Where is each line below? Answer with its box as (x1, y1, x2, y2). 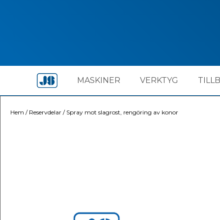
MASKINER (77, 76, 120, 85)
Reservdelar (29, 109, 61, 116)
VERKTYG (139, 76, 178, 85)
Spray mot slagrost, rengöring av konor (66, 109, 178, 116)
